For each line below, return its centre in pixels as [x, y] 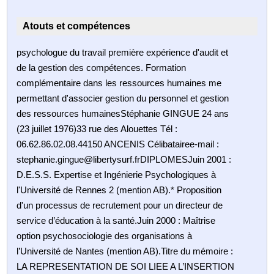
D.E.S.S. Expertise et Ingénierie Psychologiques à [117, 174]
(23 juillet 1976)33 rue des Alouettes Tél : [97, 128]
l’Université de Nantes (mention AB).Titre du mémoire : [125, 251]
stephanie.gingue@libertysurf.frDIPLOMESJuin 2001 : [124, 159]
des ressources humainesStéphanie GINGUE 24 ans [123, 113]
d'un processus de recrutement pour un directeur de [120, 205]
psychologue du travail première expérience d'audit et [123, 52]
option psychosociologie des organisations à [105, 235]
